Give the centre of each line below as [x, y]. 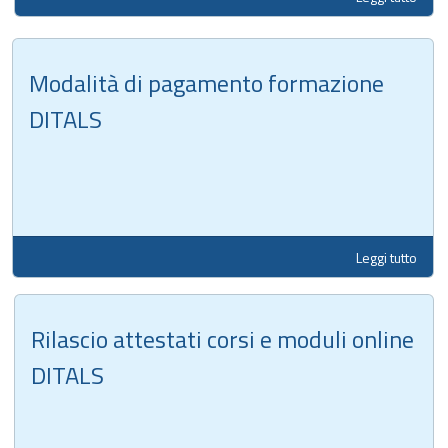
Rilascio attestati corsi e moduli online [222, 338]
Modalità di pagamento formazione [206, 82]
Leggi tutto [386, 257]
